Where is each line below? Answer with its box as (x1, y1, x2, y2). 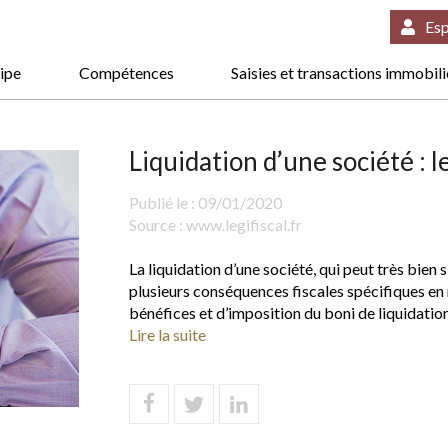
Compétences (78, 62, 174, 82)
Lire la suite (129, 324, 206, 344)
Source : (129, 214, 186, 234)
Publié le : (129, 192, 198, 212)
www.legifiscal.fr (186, 214, 302, 234)
